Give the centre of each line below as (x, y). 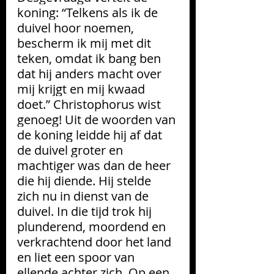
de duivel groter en (72, 150)
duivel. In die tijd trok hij (86, 211)
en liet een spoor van (77, 257)
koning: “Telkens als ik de (89, 12)
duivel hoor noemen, (77, 28)
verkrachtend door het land (96, 242)
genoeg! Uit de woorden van (98, 119)
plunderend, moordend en (93, 226)
